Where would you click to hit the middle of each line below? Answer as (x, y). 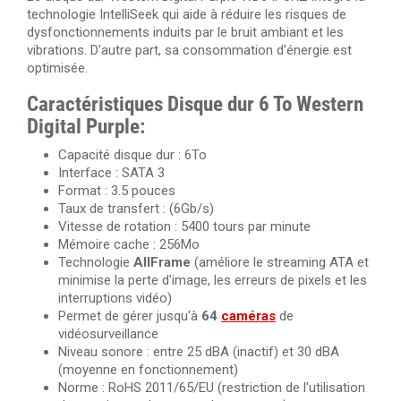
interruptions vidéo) (115, 299)
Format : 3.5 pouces (117, 191)
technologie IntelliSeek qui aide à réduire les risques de (187, 15)
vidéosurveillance (108, 334)
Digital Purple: (86, 127)
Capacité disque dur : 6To (132, 155)
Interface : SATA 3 (111, 173)
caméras (248, 316)
